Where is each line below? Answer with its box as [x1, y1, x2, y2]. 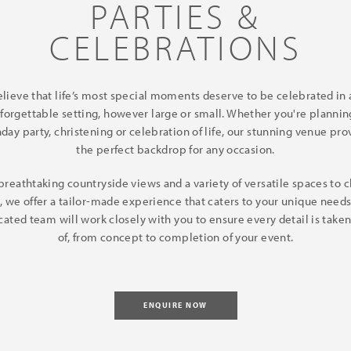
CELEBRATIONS [49, 24, 302, 70]
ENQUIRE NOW [143, 299, 208, 310]
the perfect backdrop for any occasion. [76, 141, 275, 157]
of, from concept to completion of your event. [57, 229, 294, 244]
